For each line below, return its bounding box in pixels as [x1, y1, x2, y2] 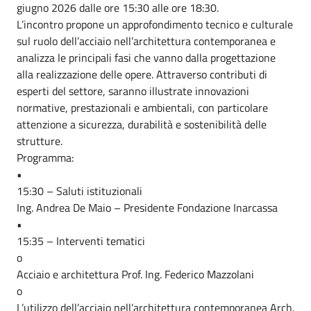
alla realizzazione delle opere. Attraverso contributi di [17, 66, 267, 83]
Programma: [17, 149, 74, 166]
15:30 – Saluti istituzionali [17, 183, 142, 199]
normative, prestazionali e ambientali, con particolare [17, 99, 268, 116]
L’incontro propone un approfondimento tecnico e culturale [17, 16, 293, 33]
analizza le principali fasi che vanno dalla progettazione [17, 49, 276, 66]
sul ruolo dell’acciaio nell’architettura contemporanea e [17, 33, 276, 49]
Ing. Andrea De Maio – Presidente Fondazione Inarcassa [17, 199, 278, 216]
